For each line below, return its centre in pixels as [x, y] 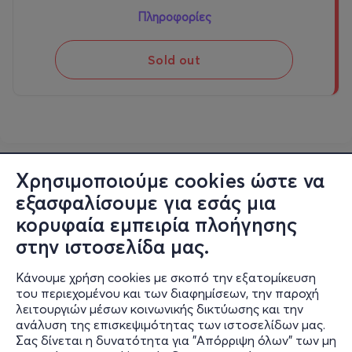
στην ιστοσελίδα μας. [113, 247]
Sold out [174, 60]
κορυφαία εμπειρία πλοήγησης [156, 225]
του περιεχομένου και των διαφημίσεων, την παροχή [167, 293]
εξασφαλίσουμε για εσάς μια [146, 203]
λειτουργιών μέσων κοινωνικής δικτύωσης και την [159, 309]
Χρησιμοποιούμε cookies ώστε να [170, 181]
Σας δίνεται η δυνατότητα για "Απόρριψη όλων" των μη [176, 340]
